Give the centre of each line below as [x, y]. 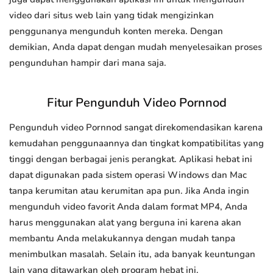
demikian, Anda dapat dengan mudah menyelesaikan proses [136, 47]
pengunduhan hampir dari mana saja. [88, 63]
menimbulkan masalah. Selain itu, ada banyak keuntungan [132, 254]
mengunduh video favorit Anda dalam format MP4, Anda [128, 207]
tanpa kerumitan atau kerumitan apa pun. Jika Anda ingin [129, 191]
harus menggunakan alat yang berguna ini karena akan [125, 223]
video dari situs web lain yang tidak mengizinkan [112, 16]
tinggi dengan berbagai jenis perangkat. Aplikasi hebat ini [131, 159]
